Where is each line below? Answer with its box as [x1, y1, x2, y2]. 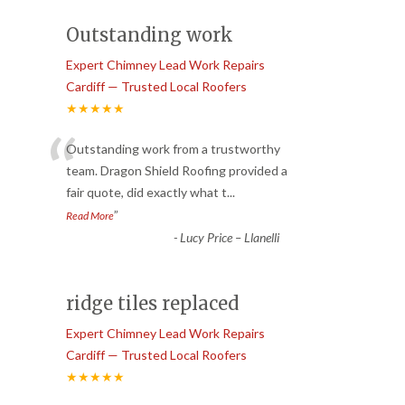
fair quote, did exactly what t [66, 184, 227, 200]
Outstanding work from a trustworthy [66, 140, 280, 156]
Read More [66, 208, 114, 222]
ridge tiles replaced [66, 291, 239, 315]
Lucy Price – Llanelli [179, 229, 279, 245]
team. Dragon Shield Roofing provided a [66, 162, 287, 178]
